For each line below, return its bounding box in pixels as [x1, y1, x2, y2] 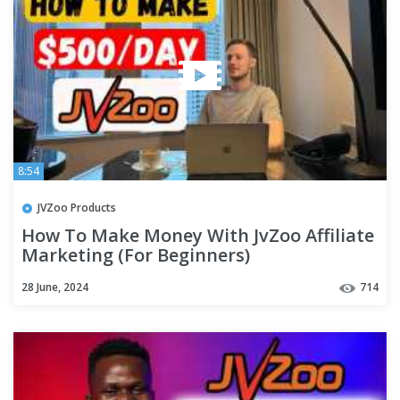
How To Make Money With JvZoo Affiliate [21, 223, 374, 248]
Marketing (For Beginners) [21, 243, 250, 268]
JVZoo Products [37, 199, 116, 215]
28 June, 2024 [21, 279, 88, 295]
